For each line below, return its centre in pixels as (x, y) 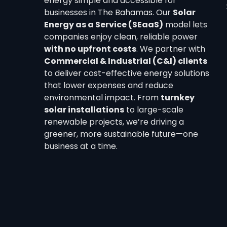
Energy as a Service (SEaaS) (104, 25)
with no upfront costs (90, 49)
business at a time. (81, 146)
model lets (185, 25)
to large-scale (154, 110)
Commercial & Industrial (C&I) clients (126, 61)
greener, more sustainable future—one (121, 134)
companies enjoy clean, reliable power (121, 37)
